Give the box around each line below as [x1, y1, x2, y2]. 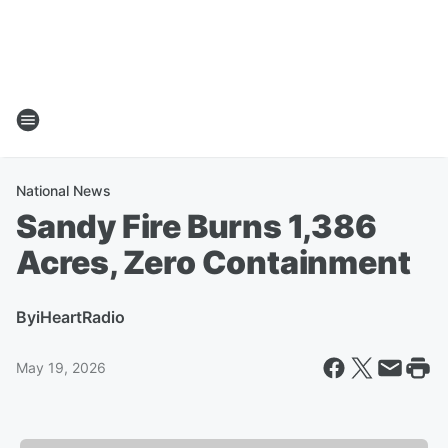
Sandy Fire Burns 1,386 [16, 207, 377, 246]
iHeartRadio [36, 307, 125, 327]
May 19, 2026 [16, 359, 106, 376]
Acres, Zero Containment [16, 243, 411, 282]
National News [16, 182, 111, 199]
